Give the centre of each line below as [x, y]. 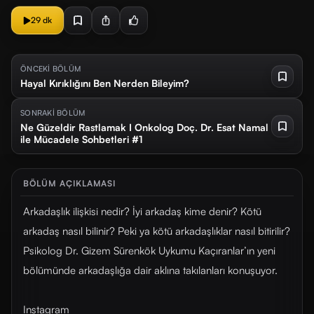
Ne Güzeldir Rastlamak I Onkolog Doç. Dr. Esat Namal [144, 127]
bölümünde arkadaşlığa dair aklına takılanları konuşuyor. [150, 270]
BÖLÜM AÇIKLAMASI [70, 183]
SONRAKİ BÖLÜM [53, 113]
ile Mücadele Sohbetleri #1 [82, 139]
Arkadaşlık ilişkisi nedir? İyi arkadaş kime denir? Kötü [142, 211]
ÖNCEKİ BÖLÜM [51, 69]
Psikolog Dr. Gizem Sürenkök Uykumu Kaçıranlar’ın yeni [149, 251]
